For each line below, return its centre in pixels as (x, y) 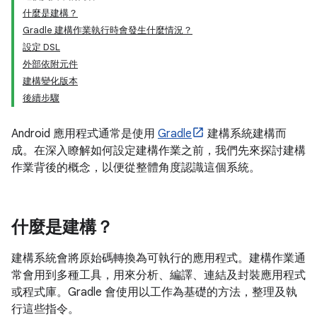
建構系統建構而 (246, 134)
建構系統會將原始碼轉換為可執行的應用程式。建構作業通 (158, 258)
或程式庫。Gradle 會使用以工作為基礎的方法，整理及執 (154, 292)
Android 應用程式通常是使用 (85, 134)
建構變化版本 (50, 81)
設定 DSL (41, 47)
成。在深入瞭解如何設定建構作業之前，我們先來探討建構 (158, 151)
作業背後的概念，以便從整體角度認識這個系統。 (136, 168)
